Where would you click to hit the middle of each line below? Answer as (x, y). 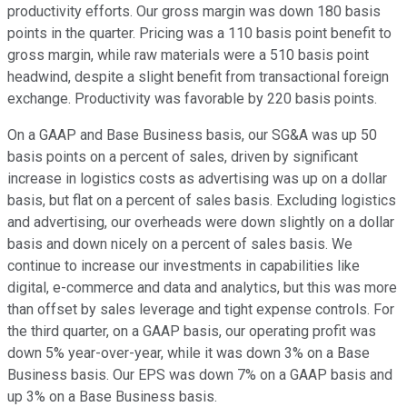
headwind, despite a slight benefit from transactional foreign (198, 77)
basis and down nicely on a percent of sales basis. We (180, 244)
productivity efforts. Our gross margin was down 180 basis (194, 12)
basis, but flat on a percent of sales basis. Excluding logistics (202, 201)
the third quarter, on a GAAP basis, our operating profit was (192, 332)
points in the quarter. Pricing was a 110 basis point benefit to (199, 34)
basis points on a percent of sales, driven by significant (183, 157)
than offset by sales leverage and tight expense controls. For (201, 310)
